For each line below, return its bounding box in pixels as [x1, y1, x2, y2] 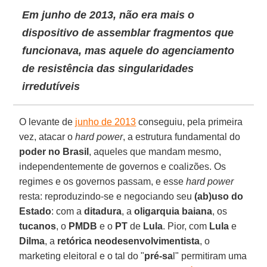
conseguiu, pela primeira [136, 116, 243, 127]
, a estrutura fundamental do [123, 131, 241, 142]
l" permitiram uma [173, 250, 247, 261]
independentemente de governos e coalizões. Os [19, 161, 226, 172]
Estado [19, 206, 52, 216]
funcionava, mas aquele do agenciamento [22, 44, 235, 57]
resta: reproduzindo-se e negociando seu [19, 191, 195, 201]
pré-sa [144, 250, 173, 261]
